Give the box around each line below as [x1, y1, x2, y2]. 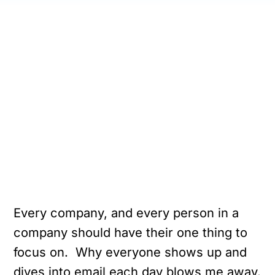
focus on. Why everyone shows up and [14, 244, 247, 260]
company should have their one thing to [14, 224, 248, 240]
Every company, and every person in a [14, 204, 239, 220]
